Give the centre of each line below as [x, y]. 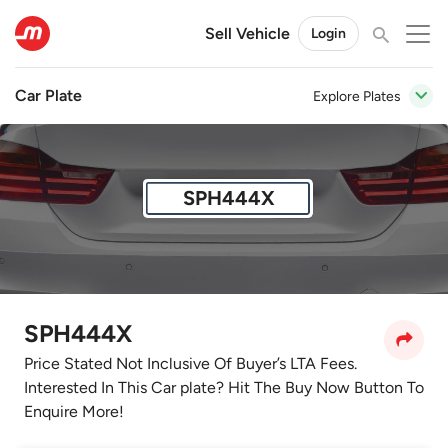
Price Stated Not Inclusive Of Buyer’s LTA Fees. [190, 363]
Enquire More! [74, 411]
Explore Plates [357, 96]
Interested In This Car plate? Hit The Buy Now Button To [224, 387]
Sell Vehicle [247, 33]
